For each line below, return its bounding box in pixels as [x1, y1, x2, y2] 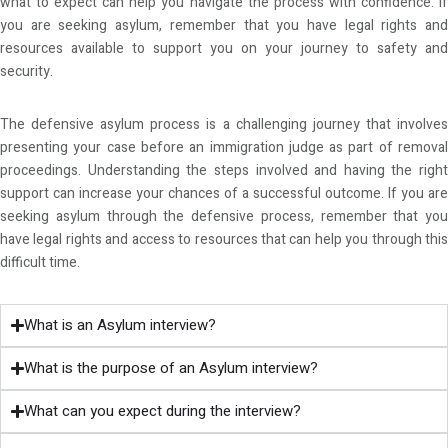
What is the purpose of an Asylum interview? [24, 357, 319, 380]
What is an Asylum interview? [24, 314, 217, 337]
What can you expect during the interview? [24, 400, 302, 423]
